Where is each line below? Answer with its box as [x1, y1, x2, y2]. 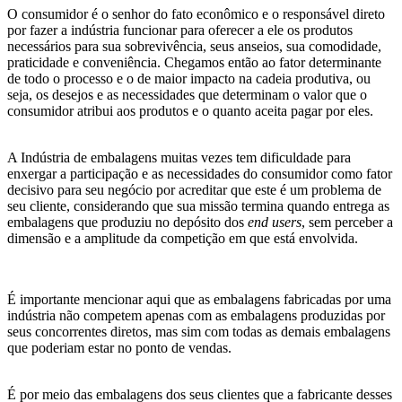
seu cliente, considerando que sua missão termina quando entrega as [7, 198, 389, 214]
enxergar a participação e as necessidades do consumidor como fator [7, 166, 392, 182]
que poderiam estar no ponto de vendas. [7, 340, 232, 356]
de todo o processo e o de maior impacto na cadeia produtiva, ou [7, 71, 371, 87]
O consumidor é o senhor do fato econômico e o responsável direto [7, 6, 385, 22]
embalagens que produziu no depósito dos [7, 214, 248, 231]
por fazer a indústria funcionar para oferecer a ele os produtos [7, 22, 353, 39]
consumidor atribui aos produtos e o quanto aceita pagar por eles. [7, 103, 373, 119]
